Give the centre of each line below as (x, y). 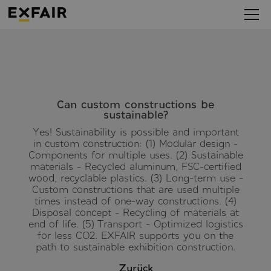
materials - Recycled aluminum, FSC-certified (135, 166)
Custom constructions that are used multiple (135, 189)
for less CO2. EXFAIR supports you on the (135, 235)
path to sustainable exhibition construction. (135, 247)
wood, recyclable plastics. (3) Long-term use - (135, 178)
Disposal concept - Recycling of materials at (135, 212)
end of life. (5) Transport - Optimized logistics (135, 224)
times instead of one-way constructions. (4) (135, 201)
